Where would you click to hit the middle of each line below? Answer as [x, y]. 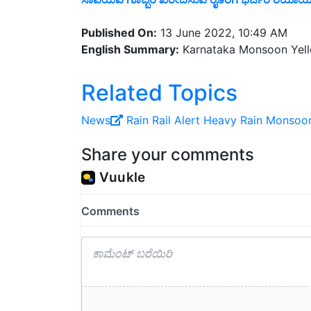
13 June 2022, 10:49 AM [222, 33]
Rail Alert [176, 120]
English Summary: [130, 50]
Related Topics [159, 93]
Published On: [119, 33]
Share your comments [168, 155]
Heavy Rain [233, 120]
